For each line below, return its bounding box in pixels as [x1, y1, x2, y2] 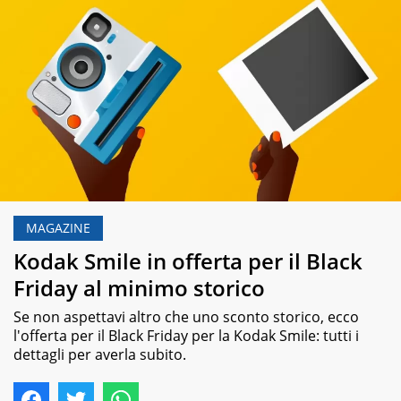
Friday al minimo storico [13, 272, 265, 303]
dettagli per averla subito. [13, 344, 186, 364]
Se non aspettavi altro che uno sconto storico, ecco [13, 306, 359, 327]
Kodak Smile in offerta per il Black [13, 245, 363, 276]
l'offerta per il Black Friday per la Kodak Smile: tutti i [13, 325, 359, 346]
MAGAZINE [26, 219, 90, 237]
